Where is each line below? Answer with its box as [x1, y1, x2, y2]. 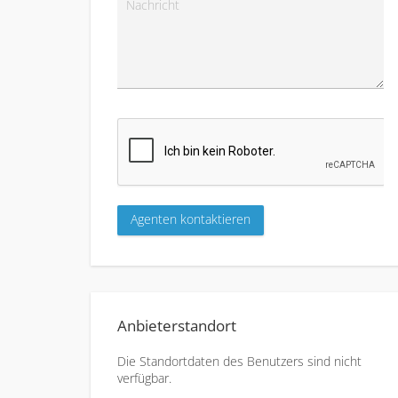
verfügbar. [117, 370, 171, 386]
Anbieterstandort [117, 315, 236, 336]
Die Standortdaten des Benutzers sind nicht [117, 353, 362, 370]
